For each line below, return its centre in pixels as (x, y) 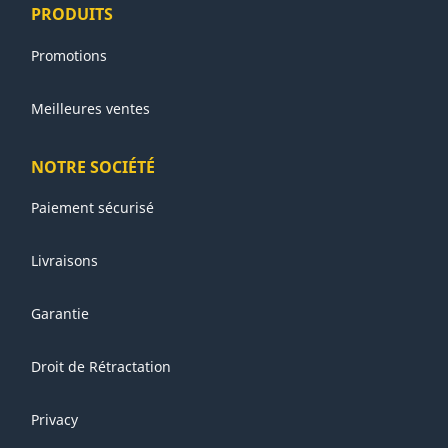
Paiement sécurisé (93, 208)
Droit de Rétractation (101, 367)
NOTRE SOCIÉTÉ (93, 166)
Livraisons (65, 261)
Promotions (69, 56)
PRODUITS (72, 14)
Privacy (55, 420)
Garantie (60, 314)
